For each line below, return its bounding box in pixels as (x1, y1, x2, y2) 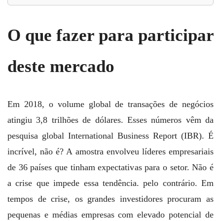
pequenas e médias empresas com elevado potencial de (7, 210, 214, 220)
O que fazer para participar (7, 26, 214, 45)
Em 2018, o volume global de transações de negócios (7, 99, 214, 110)
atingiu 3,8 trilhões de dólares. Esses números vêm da (7, 115, 214, 125)
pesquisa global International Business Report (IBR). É (7, 131, 214, 141)
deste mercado (7, 57, 114, 76)
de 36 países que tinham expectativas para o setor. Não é (7, 162, 214, 173)
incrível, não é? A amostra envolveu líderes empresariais (7, 147, 214, 157)
